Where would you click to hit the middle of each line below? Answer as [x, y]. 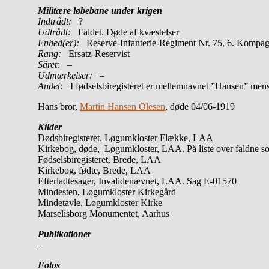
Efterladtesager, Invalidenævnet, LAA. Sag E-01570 [137, 181]
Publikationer [65, 234]
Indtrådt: [58, 21]
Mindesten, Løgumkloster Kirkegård [107, 192]
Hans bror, [59, 106]
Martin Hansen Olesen [122, 106]
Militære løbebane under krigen [100, 10]
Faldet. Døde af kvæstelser [125, 32]
